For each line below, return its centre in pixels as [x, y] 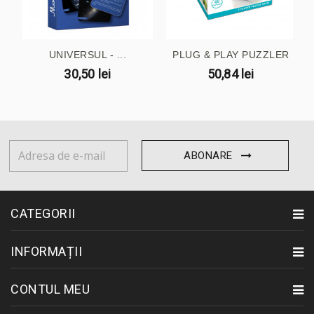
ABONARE [208, 155]
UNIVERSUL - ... [87, 55]
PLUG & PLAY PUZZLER [231, 55]
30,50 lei [88, 74]
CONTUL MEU [50, 289]
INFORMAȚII [46, 251]
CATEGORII [43, 213]
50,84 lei [231, 74]
